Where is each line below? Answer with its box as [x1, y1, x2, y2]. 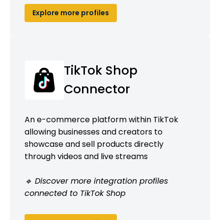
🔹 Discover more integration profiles [25, 175, 168, 187]
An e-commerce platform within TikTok [25, 113, 178, 125]
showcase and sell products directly [25, 138, 164, 150]
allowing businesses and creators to [25, 126, 163, 137]
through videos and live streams [25, 150, 148, 162]
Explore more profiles [32, 7, 109, 18]
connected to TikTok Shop [25, 187, 126, 199]
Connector [64, 80, 130, 98]
